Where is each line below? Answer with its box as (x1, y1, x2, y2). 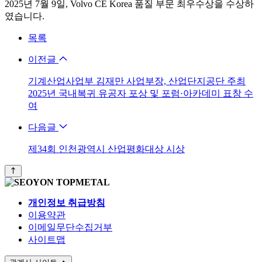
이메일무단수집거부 (28, 222, 112, 232)
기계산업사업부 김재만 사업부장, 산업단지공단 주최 (28, 75, 246, 86)
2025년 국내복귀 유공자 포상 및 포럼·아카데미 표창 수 (28, 88, 253, 98)
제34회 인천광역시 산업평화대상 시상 (28, 143, 185, 154)
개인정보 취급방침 (28, 197, 105, 208)
